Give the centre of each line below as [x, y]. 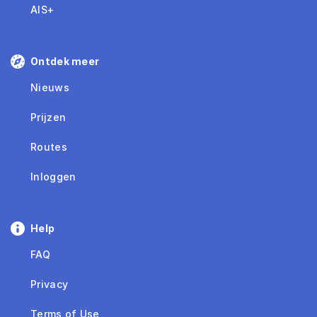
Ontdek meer [65, 62]
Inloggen [53, 177]
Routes [49, 147]
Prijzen [48, 117]
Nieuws [50, 88]
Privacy [50, 284]
